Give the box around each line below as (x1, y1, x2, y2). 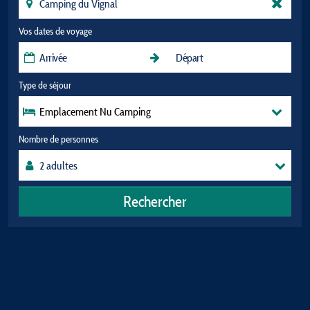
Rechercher (123, 191, 187, 211)
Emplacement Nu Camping (39, 104, 151, 118)
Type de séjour (19, 79, 71, 91)
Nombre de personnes (19, 133, 98, 145)
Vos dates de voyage (19, 25, 92, 37)
